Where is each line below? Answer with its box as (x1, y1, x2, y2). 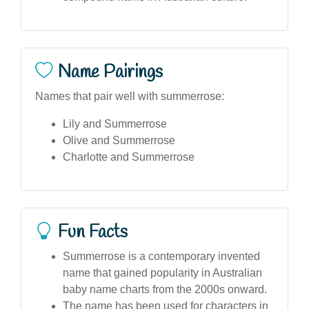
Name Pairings (58, 60, 163, 84)
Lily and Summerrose (63, 117, 167, 130)
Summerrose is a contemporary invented (63, 250, 260, 262)
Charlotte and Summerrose (63, 150, 195, 163)
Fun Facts (58, 220, 128, 244)
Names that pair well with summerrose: (35, 90, 224, 102)
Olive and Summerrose (63, 134, 175, 146)
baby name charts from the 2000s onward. (63, 283, 267, 295)
